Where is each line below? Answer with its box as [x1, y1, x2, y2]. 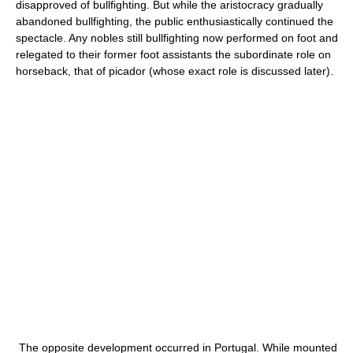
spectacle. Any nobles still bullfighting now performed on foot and [16, 32, 338, 44]
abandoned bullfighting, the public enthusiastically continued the [16, 15, 333, 28]
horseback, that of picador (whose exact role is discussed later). [16, 65, 333, 77]
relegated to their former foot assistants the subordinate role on [16, 48, 331, 61]
